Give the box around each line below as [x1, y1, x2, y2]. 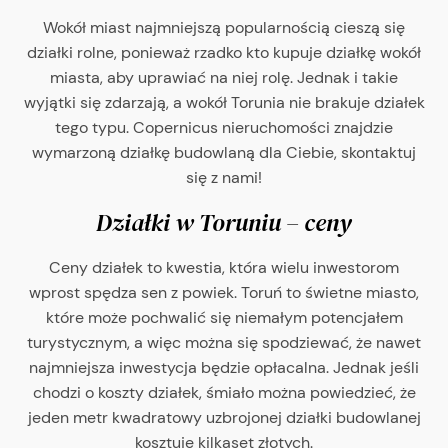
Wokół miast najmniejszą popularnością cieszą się [43, 17, 405, 38]
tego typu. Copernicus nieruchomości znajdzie [55, 117, 393, 138]
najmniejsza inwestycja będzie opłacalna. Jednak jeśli [29, 357, 419, 378]
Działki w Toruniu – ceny [96, 206, 352, 239]
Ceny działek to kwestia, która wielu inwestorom [49, 257, 399, 278]
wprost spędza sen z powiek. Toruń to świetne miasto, [29, 282, 419, 303]
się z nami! [186, 167, 262, 188]
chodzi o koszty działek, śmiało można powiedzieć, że [32, 382, 416, 403]
